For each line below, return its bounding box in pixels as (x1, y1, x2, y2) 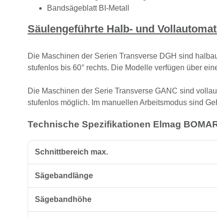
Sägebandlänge (35, 171, 93, 180)
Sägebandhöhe (35, 195, 92, 204)
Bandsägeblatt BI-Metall (47, 3, 129, 12)
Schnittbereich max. (35, 148, 108, 156)
